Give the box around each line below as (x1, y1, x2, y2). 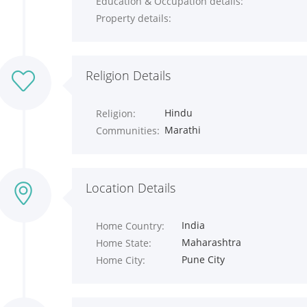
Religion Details (86, 67, 171, 84)
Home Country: (96, 219, 164, 232)
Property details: (96, 12, 171, 25)
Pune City (181, 253, 225, 266)
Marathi (164, 123, 201, 136)
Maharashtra (181, 236, 241, 249)
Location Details (86, 180, 175, 196)
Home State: (96, 236, 151, 249)
